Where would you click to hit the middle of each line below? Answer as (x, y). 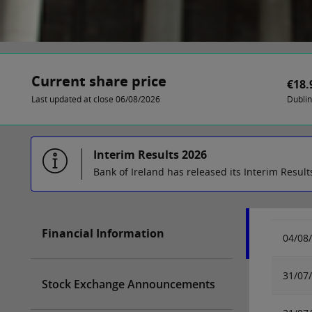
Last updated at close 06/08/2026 (95, 99)
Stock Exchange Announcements (128, 284)
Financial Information (103, 233)
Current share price (99, 81)
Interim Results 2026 (150, 155)
